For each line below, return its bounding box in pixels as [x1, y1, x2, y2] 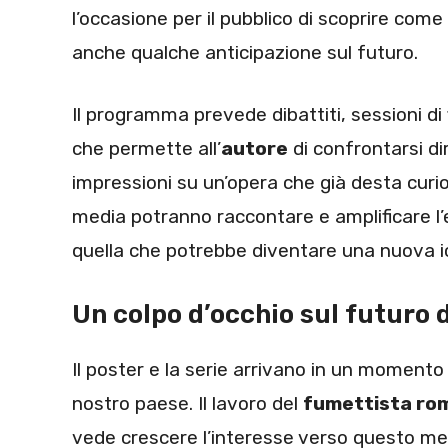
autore [221, 137, 288, 161]
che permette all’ [72, 137, 221, 161]
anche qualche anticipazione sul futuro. [72, 40, 418, 64]
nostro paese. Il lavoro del [72, 391, 303, 415]
